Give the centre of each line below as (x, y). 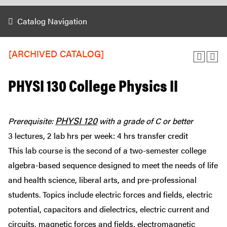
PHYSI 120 (76, 120)
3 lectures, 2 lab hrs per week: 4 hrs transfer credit (98, 136)
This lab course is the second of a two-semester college (107, 150)
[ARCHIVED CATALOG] (56, 53)
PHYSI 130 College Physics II (93, 85)
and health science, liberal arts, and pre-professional (102, 180)
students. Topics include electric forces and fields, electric (110, 194)
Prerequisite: (32, 121)
